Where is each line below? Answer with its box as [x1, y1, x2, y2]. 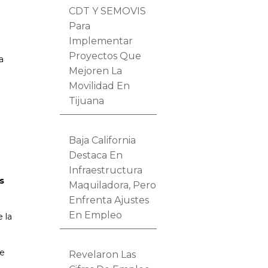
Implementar [69, 35, 133, 47]
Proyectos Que [69, 50, 142, 62]
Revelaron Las [69, 248, 136, 260]
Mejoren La [69, 65, 123, 77]
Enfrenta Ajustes [69, 194, 150, 206]
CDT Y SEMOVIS [69, 5, 147, 17]
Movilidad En [69, 80, 130, 92]
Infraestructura [69, 164, 143, 176]
